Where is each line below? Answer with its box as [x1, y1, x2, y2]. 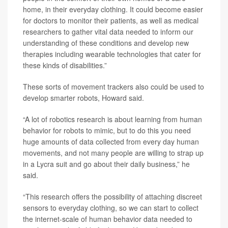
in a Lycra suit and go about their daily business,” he [23, 159, 190, 169]
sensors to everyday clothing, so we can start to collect [23, 203, 198, 213]
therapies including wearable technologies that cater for [23, 49, 201, 59]
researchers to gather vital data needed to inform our [23, 26, 193, 37]
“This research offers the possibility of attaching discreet [23, 191, 202, 202]
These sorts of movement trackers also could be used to [23, 81, 204, 92]
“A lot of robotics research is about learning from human [23, 114, 202, 124]
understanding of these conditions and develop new [23, 38, 189, 48]
